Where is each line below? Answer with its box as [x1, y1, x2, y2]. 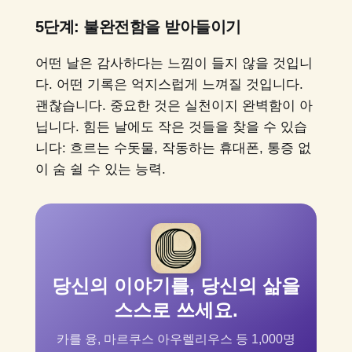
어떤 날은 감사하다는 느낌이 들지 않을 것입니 [35, 56, 313, 71]
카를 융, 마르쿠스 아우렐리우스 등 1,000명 [57, 332, 295, 346]
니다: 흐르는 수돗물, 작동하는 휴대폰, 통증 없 [35, 141, 311, 156]
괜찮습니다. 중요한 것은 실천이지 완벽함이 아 [35, 98, 313, 114]
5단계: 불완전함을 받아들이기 [35, 18, 241, 36]
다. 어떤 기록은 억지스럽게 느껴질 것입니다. [35, 77, 303, 93]
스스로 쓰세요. [114, 299, 238, 321]
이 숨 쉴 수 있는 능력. [35, 162, 166, 178]
